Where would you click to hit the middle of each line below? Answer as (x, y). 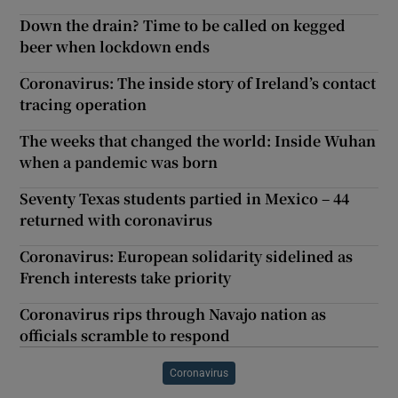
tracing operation (84, 104)
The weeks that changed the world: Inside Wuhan (198, 140)
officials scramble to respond (125, 335)
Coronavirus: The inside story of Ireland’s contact (198, 83)
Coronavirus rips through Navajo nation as (173, 314)
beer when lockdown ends (115, 46)
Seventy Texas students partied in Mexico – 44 (185, 198)
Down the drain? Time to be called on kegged (183, 25)
